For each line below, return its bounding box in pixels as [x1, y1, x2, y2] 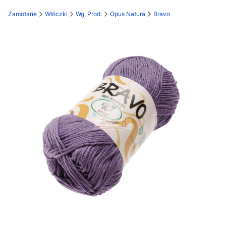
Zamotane [8, 10, 37, 18]
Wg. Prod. [76, 10, 102, 18]
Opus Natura [110, 10, 145, 18]
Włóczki [45, 10, 68, 18]
